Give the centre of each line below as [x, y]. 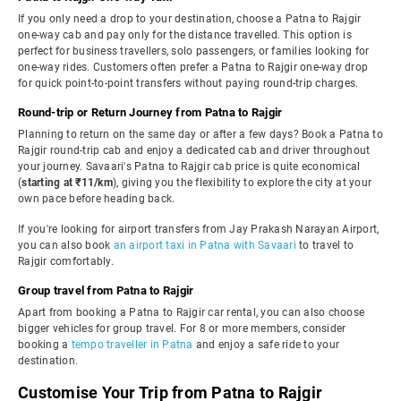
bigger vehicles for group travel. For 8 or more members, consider [182, 328]
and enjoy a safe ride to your [266, 345]
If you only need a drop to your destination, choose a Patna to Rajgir [190, 19]
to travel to [324, 245]
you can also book [66, 245]
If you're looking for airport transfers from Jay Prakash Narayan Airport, [199, 229]
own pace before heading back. [97, 199]
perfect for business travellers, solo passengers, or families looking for [194, 51]
